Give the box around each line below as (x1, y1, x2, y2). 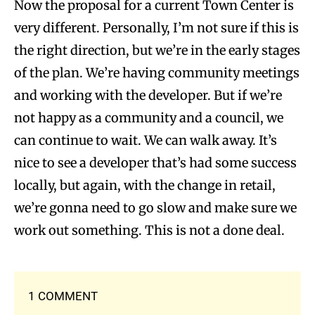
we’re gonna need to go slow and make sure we (14, 199, 297, 216)
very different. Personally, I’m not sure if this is (14, 19, 299, 36)
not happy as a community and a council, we (14, 109, 283, 126)
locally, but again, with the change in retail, (14, 176, 276, 193)
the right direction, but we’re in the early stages (14, 41, 300, 58)
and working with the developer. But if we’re (14, 86, 282, 103)
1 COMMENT (28, 288, 98, 303)
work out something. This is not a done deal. (14, 221, 285, 238)
